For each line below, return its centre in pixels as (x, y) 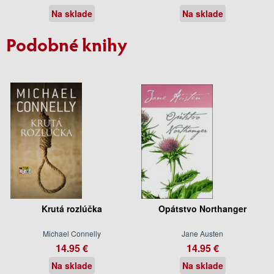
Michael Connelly (72, 233)
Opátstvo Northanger (202, 208)
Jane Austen (202, 233)
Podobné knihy (67, 44)
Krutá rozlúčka (72, 208)
